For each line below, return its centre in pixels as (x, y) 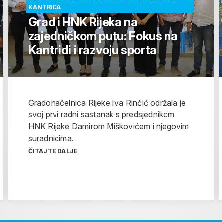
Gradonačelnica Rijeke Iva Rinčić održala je (107, 103)
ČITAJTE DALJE (53, 151)
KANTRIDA (44, 7)
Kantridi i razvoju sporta (92, 50)
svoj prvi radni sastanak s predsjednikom (101, 115)
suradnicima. (51, 139)
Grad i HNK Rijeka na (83, 22)
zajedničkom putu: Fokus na (103, 36)
